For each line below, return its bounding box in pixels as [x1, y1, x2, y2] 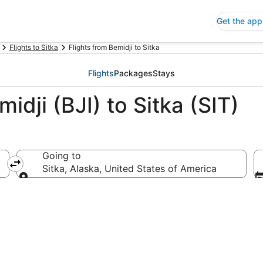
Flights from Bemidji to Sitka [69, 43, 160, 52]
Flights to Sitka [9, 43, 58, 52]
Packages [114, 68, 153, 78]
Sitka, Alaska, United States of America [42, 163, 217, 174]
